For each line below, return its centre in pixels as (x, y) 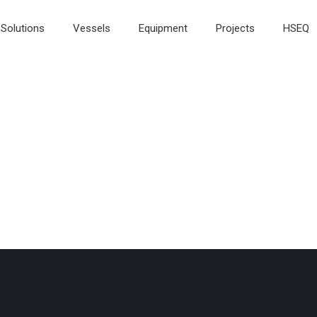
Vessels (92, 28)
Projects (235, 28)
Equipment (163, 28)
